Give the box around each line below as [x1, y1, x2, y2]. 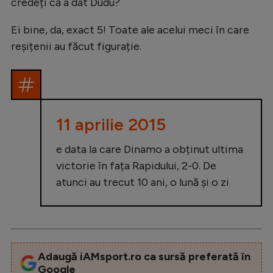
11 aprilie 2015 [56, 113, 166, 135]
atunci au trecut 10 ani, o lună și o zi [56, 175, 229, 189]
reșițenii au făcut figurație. [11, 39, 141, 53]
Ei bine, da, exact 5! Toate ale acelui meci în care [11, 23, 249, 37]
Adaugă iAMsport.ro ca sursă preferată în [37, 249, 250, 263]
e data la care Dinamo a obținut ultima [56, 142, 243, 156]
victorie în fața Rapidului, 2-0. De [56, 158, 216, 172]
